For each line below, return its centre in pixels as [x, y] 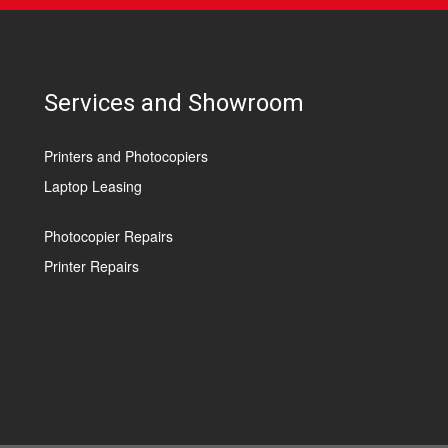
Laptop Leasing [93, 186]
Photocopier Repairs [108, 236]
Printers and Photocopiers [126, 156]
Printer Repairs [91, 266]
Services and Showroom [174, 103]
